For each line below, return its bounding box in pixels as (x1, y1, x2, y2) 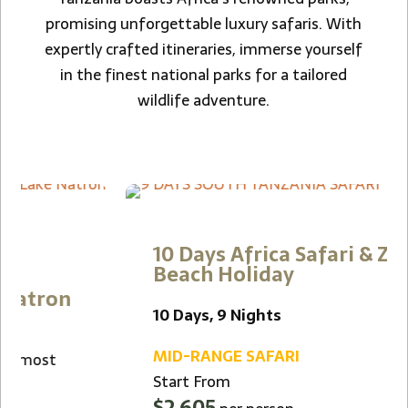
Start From (48, 369, 127, 394)
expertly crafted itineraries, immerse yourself (45, 36, 363, 62)
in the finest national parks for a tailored (60, 62, 348, 87)
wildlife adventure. (138, 87, 270, 113)
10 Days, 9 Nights (48, 302, 178, 328)
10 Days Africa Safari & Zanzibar (48, 238, 360, 270)
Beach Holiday (48, 258, 190, 291)
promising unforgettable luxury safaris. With (46, 11, 362, 36)
